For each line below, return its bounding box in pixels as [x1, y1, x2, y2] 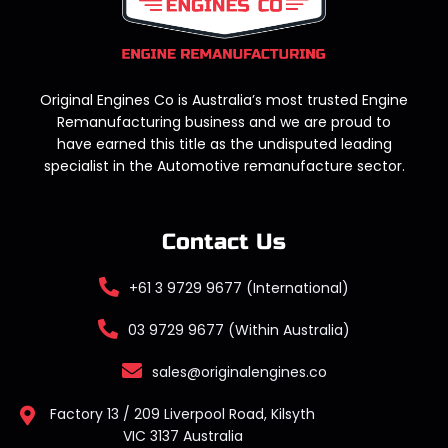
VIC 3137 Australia [122, 425, 243, 446]
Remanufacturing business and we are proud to [57, 111, 391, 132]
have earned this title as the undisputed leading [56, 133, 392, 154]
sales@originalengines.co [151, 361, 327, 382]
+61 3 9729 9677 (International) [129, 277, 349, 298]
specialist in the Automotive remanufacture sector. [43, 155, 405, 176]
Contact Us [162, 228, 286, 255]
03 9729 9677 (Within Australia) [128, 319, 350, 340]
